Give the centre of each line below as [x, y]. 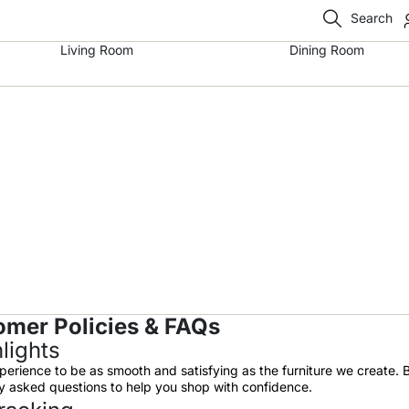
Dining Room [326, 50]
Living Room [97, 50]
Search [372, 18]
